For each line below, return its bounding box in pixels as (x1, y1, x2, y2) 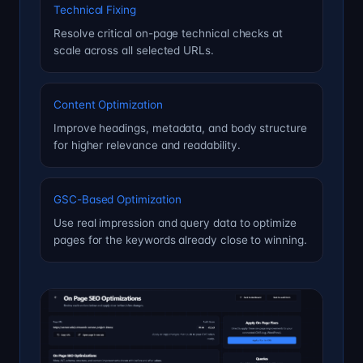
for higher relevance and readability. (53, 138, 241, 152)
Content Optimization (53, 97, 163, 111)
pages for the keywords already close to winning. (53, 233, 307, 246)
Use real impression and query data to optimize (53, 216, 297, 229)
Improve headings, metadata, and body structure (53, 121, 307, 135)
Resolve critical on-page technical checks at (53, 26, 284, 40)
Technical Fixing (53, 2, 136, 16)
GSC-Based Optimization (53, 192, 181, 206)
